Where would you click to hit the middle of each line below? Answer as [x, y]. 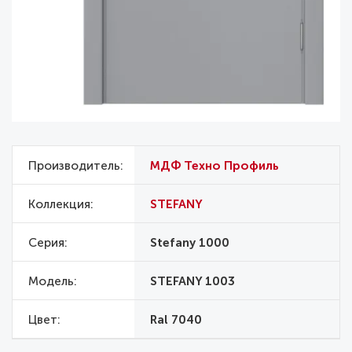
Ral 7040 [176, 319]
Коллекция [59, 204]
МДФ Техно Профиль [214, 165]
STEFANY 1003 [192, 281]
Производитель [74, 165]
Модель [51, 281]
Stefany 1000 [190, 242]
